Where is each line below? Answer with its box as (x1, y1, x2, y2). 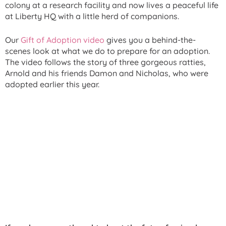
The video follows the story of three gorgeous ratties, (5, 57, 206, 68)
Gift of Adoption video (21, 35, 104, 45)
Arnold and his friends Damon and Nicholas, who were (5, 68, 208, 79)
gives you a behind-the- (104, 35, 196, 45)
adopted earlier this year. (5, 79, 99, 90)
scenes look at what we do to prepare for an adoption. (5, 46, 210, 56)
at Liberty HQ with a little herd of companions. (5, 11, 179, 21)
